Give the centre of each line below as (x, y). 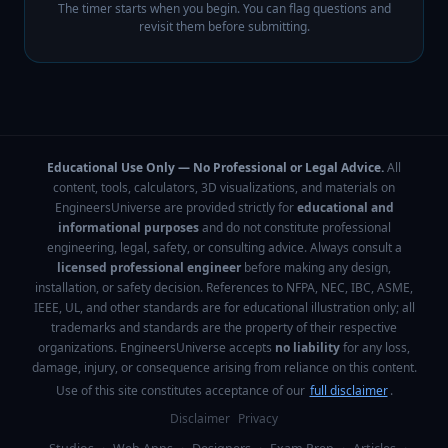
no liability (307, 347)
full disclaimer (348, 390)
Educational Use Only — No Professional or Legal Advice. (217, 167)
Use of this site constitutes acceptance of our (180, 390)
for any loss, (375, 347)
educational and (345, 207)
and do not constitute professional (294, 227)
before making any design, (316, 267)
